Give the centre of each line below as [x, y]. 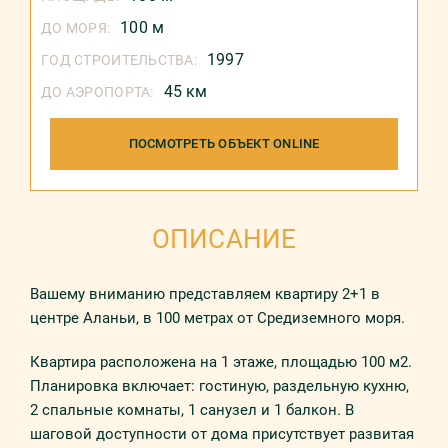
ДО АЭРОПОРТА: [97, 92]
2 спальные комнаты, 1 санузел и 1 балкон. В [192, 410]
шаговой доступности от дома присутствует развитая [222, 434]
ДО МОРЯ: [76, 28]
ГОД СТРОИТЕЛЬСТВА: [119, 60]
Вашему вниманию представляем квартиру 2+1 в [205, 294]
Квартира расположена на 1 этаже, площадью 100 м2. [221, 362]
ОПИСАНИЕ [224, 239]
